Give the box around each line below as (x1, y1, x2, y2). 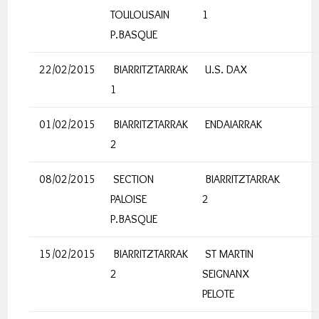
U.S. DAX (202, 63, 248, 76)
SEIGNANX (202, 267, 250, 281)
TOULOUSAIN (110, 8, 170, 21)
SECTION (110, 172, 155, 186)
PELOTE (202, 287, 235, 300)
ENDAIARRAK (202, 117, 263, 131)
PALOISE (110, 192, 147, 206)
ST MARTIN (202, 247, 254, 261)
